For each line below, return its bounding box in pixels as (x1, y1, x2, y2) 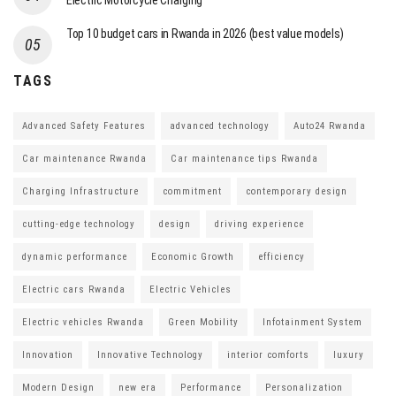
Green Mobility (168, 316, 239, 329)
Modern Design (22, 382, 95, 394)
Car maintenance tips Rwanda (171, 153, 318, 165)
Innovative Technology (97, 349, 203, 362)
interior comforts (227, 349, 309, 362)
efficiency (258, 251, 305, 263)
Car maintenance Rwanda (22, 153, 147, 165)
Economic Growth (151, 251, 234, 263)
